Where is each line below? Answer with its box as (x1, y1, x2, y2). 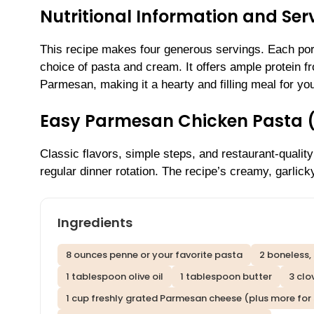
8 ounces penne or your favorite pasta (66, 248, 243, 262)
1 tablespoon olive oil (66, 270, 163, 284)
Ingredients (57, 214, 132, 232)
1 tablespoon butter (180, 270, 272, 284)
